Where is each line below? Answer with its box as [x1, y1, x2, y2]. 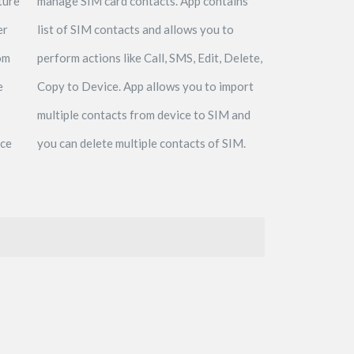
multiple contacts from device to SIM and [36, 107, 250, 122]
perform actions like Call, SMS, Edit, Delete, [36, 50, 262, 65]
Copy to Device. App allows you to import [36, 78, 254, 93]
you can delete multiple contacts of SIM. [36, 135, 246, 150]
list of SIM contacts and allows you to [36, 21, 234, 36]
